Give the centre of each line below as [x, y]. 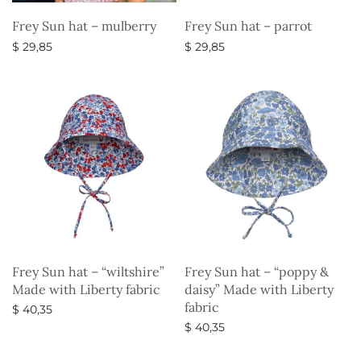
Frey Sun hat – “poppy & [257, 271]
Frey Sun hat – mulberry [84, 26]
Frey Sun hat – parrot [248, 26]
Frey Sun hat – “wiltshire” [88, 271]
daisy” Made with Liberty [259, 289]
